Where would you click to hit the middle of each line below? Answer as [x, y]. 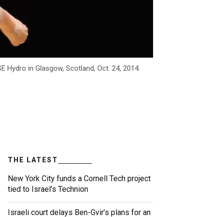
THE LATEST [33, 160]
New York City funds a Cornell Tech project [79, 179]
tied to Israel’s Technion [48, 189]
